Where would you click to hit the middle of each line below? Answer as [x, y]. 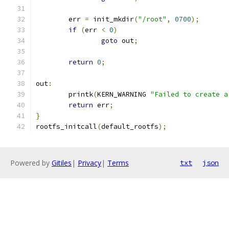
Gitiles [62, 163]
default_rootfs [130, 127]
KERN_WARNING [124, 94]
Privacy [89, 163]
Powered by [31, 163]
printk [81, 94]
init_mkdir [111, 19]
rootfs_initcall [66, 127]
